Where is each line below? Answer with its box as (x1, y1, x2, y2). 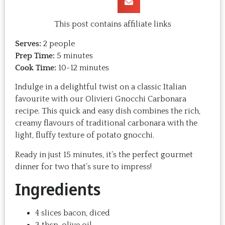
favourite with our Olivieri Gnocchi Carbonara (15, 94, 186, 104)
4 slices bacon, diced (35, 208, 110, 217)
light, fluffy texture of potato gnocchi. (15, 131, 154, 140)
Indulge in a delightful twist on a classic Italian (15, 82, 186, 92)
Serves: (15, 39, 41, 48)
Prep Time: (15, 51, 55, 60)
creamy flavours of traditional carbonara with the (15, 119, 197, 128)
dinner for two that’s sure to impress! (15, 162, 152, 171)
